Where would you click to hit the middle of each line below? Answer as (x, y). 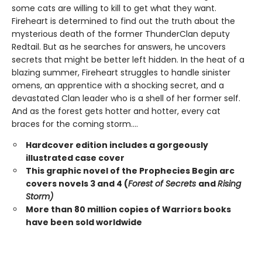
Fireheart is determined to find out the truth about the (123, 21)
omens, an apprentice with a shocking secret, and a (118, 85)
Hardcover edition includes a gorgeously (117, 145)
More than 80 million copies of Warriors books (128, 209)
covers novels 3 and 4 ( (77, 184)
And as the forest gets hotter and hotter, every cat (116, 111)
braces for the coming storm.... (75, 124)
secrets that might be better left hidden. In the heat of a (128, 60)
